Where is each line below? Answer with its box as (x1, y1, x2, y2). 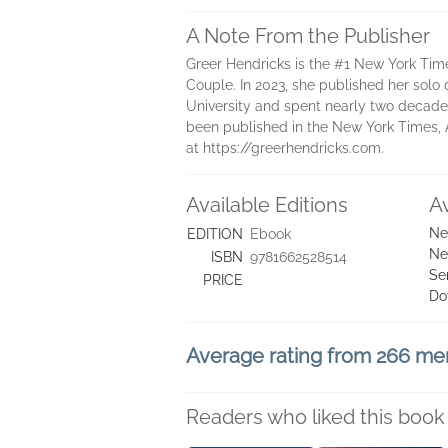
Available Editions (186, 193, 348, 217)
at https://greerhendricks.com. (186, 140, 384, 156)
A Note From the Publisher (186, 24, 430, 48)
